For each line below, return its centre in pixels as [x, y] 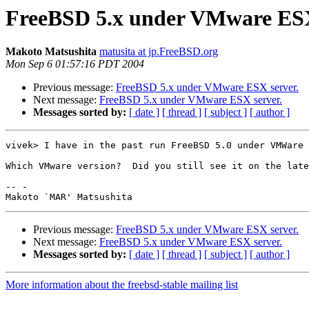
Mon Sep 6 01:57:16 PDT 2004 [75, 64]
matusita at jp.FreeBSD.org [159, 52]
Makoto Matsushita [51, 52]
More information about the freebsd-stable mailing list [122, 285]
